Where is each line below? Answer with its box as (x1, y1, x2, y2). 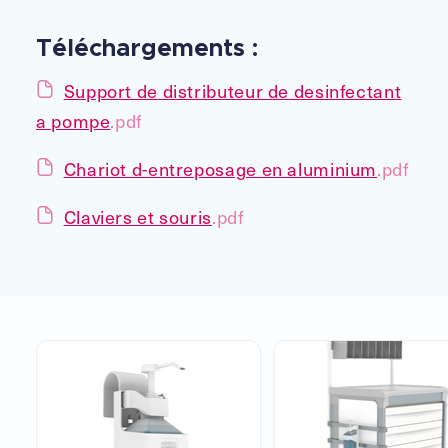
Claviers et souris (63, 202, 212, 230)
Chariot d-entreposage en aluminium (63, 154, 378, 182)
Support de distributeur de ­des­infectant (63, 76, 402, 104)
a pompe (36, 106, 111, 134)
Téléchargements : (36, 36, 258, 61)
